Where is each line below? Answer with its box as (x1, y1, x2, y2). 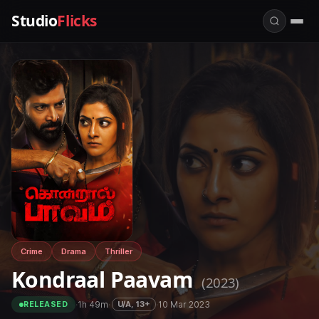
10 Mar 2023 (158, 298, 211, 310)
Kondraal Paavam (11, 265, 198, 294)
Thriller (105, 246, 132, 256)
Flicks (57, 11, 97, 31)
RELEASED (23, 300, 68, 309)
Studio (11, 11, 58, 31)
